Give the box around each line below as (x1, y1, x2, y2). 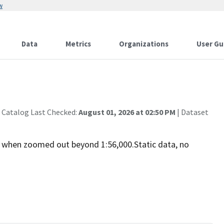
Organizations (119, 39, 168, 48)
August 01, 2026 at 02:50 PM (78, 107, 175, 117)
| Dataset (175, 107, 208, 117)
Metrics (65, 39, 91, 48)
